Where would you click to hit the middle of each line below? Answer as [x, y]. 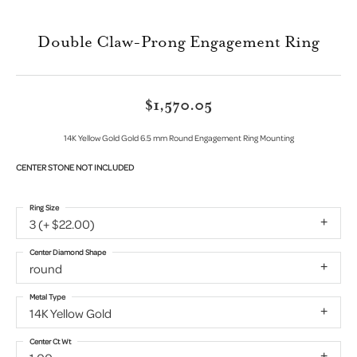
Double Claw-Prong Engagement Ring [178, 41]
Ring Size [44, 207]
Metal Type [47, 296]
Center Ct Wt [50, 341]
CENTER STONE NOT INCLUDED [75, 167]
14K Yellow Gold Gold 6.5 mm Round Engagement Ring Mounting [178, 137]
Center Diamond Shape [68, 251]
